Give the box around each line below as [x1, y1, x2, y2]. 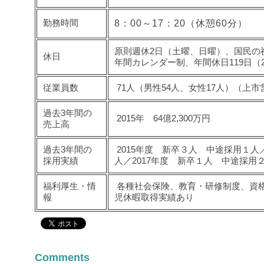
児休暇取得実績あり [114, 192, 194, 202]
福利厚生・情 [43, 180, 96, 191]
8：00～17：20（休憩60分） [114, 18, 247, 28]
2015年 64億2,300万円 [114, 113, 210, 123]
